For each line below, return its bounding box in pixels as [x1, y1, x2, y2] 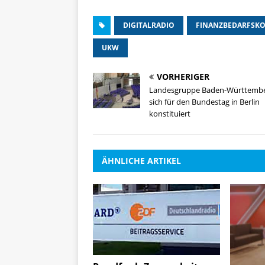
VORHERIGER [157, 70, 209, 82]
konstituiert [149, 108, 190, 119]
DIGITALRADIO [123, 20, 174, 30]
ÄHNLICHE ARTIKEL [102, 154, 181, 166]
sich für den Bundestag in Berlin [149, 96, 260, 107]
